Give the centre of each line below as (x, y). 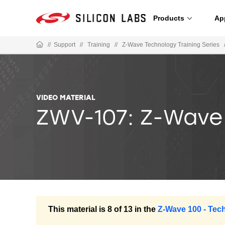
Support (65, 44)
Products (168, 18)
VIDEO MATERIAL (66, 98)
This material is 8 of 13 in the (102, 209)
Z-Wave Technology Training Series (171, 44)
